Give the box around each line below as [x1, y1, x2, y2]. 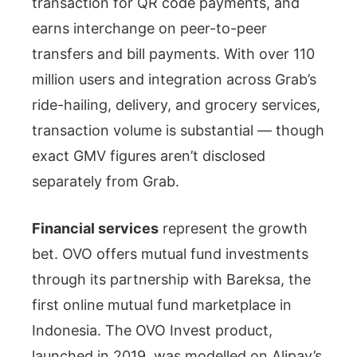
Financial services [32, 219, 159, 237]
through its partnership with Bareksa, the [32, 270, 311, 288]
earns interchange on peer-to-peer [32, 19, 267, 37]
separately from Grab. [32, 172, 179, 190]
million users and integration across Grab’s [32, 70, 316, 88]
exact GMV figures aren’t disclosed [32, 147, 265, 164]
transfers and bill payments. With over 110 [32, 45, 315, 62]
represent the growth [159, 219, 308, 237]
